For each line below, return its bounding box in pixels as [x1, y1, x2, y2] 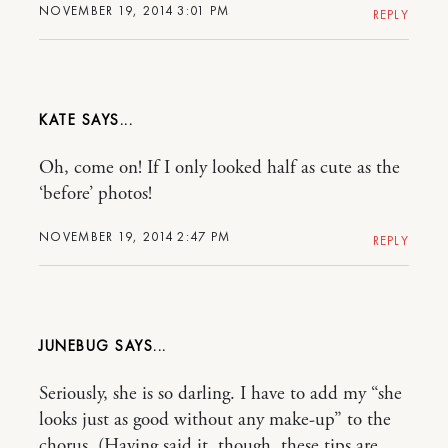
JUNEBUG [39, 336, 110, 357]
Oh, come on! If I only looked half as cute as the [39, 156, 400, 181]
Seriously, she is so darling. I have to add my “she [39, 382, 402, 407]
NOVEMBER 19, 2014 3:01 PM [39, 2, 230, 20]
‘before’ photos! [39, 182, 152, 207]
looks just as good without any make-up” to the [39, 408, 391, 433]
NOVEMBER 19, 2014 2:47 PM [39, 228, 231, 246]
